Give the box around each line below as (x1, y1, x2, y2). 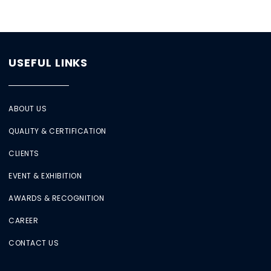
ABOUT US (8, 103, 47, 114)
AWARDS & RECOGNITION (8, 192, 105, 203)
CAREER (8, 215, 39, 226)
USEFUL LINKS (8, 54, 88, 70)
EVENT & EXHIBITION (8, 170, 82, 181)
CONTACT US (8, 237, 59, 248)
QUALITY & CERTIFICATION (8, 125, 106, 136)
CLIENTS (8, 148, 39, 158)
